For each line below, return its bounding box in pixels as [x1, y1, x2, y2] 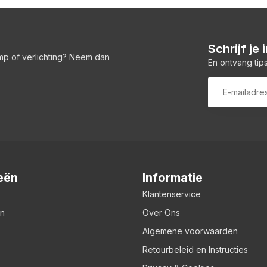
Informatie [142, 170, 203, 185]
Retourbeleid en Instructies [142, 244, 248, 254]
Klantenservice [142, 188, 201, 199]
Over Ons [142, 207, 180, 218]
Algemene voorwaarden [142, 225, 238, 236]
